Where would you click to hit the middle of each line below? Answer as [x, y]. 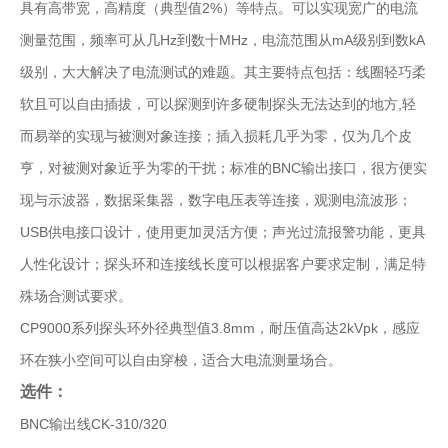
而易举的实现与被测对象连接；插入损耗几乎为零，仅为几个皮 [216, 136]
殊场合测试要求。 [76, 296]
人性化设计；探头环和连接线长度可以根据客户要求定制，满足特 [223, 264]
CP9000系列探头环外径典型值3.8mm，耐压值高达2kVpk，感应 [220, 328]
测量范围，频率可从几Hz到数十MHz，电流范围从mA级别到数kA [222, 40]
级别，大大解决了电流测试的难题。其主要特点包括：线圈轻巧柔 [223, 72]
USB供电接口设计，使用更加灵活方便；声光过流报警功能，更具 [223, 232]
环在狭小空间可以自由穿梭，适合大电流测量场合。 [181, 360]
